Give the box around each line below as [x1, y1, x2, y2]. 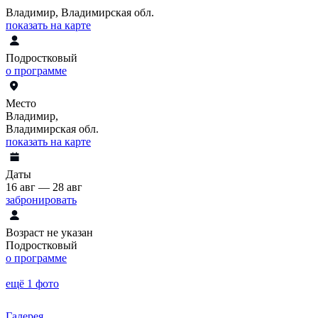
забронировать [6, 193, 77, 206]
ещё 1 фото [6, 277, 59, 290]
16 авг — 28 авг [6, 180, 82, 193]
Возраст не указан [6, 226, 93, 238]
